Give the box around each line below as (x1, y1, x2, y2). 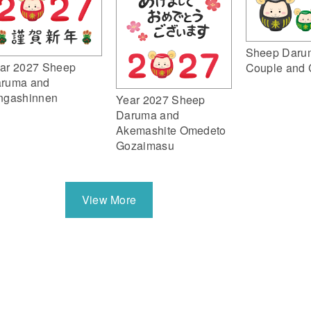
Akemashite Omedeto (116, 122, 226, 139)
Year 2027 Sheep (116, 92, 205, 108)
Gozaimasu (116, 137, 174, 154)
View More (81, 192, 137, 208)
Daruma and (116, 107, 180, 124)
